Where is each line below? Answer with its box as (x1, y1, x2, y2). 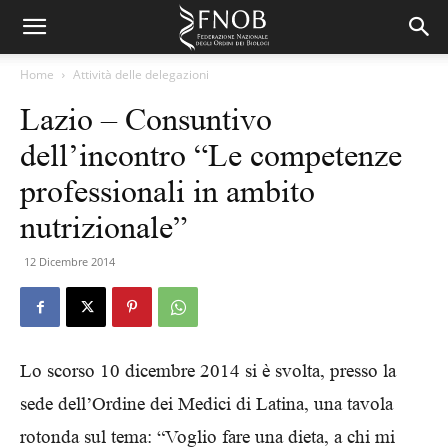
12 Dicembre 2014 (24, 254, 115, 269)
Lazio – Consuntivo (20, 101, 272, 137)
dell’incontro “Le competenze (20, 137, 402, 173)
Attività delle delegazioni (73, 66, 209, 83)
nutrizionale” (20, 209, 187, 245)
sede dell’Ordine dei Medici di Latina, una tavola (20, 393, 393, 414)
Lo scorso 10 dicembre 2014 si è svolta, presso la (20, 360, 396, 381)
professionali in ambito (20, 173, 315, 209)
